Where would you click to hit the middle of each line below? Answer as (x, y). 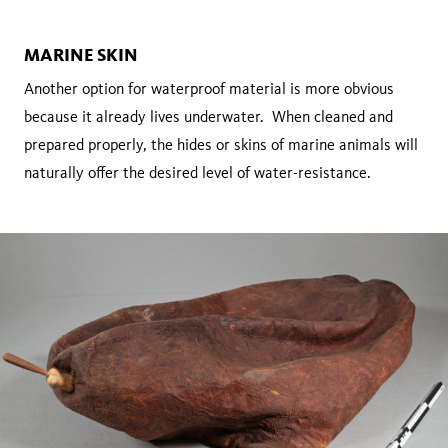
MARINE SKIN (81, 54)
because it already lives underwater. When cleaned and (208, 116)
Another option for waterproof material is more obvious (209, 88)
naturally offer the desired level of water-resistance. (197, 172)
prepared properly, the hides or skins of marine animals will (221, 144)
